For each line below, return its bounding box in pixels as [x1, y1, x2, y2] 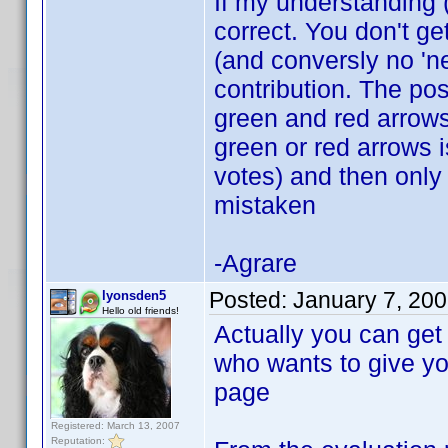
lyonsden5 [102, 288, 166, 303]
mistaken [214, 191, 316, 219]
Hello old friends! [102, 305, 179, 316]
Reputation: [51, 434, 108, 446]
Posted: [209, 287, 293, 313]
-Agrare [214, 249, 297, 277]
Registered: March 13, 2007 [51, 420, 180, 431]
